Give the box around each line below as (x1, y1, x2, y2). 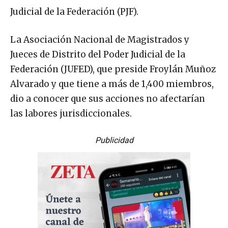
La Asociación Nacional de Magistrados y (10, 34, 189, 45)
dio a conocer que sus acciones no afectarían (10, 93, 205, 104)
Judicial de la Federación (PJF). (10, 6, 138, 17)
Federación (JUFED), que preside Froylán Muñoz (10, 63, 216, 75)
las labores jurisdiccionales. (10, 107, 132, 119)
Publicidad (95, 135, 133, 145)
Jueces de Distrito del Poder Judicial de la (10, 48, 185, 60)
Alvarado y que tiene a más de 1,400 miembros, (10, 78, 214, 90)
